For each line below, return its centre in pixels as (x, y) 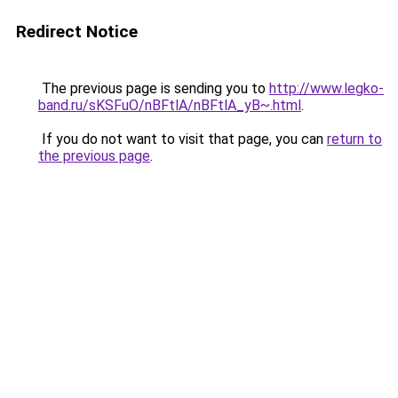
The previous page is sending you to (154, 88)
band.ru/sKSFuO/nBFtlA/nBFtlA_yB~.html (170, 105)
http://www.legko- (326, 88)
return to (354, 139)
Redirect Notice (77, 32)
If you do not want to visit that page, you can (183, 139)
